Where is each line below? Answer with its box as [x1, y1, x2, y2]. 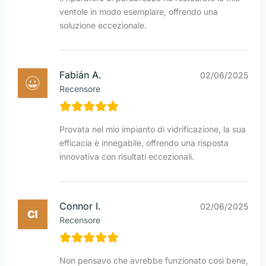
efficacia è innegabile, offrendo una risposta [59, 138, 229, 148]
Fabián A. [59, 69, 102, 81]
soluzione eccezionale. [59, 20, 147, 31]
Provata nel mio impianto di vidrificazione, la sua [59, 124, 246, 135]
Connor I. [59, 200, 101, 213]
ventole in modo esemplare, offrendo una [59, 7, 218, 17]
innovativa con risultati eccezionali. [59, 151, 194, 162]
